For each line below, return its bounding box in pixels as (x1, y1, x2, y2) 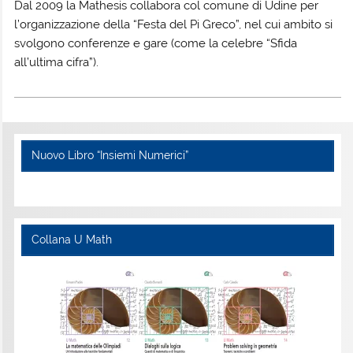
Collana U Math (31, 233, 112, 247)
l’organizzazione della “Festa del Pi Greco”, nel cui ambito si (14, 17, 333, 32)
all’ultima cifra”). (14, 54, 99, 69)
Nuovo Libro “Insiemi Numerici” (31, 149, 188, 162)
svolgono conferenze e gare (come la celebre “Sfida (14, 35, 298, 50)
